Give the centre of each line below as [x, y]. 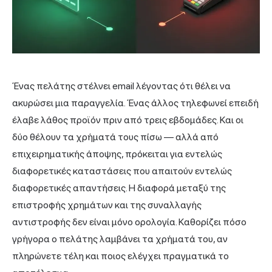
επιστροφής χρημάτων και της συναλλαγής [107, 205]
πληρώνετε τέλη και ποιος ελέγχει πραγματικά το [121, 256]
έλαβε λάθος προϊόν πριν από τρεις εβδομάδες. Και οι [128, 120]
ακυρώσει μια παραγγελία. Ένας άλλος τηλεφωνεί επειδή [135, 103]
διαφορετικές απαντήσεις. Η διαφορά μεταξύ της [119, 188]
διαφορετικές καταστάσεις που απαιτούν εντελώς [122, 171]
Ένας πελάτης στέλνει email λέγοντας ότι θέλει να [121, 86]
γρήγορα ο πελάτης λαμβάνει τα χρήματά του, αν [120, 239]
